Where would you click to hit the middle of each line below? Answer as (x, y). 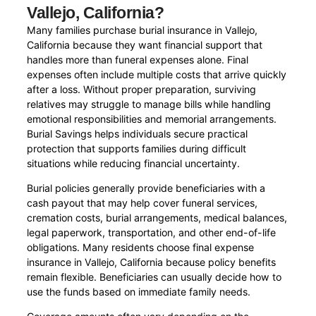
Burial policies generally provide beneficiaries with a (146, 188)
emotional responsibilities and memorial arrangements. (152, 119)
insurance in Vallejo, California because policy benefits (152, 262)
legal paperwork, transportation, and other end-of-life (152, 233)
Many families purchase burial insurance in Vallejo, (142, 30)
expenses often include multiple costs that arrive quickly (157, 74)
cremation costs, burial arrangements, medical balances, (157, 218)
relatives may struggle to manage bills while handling (149, 104)
